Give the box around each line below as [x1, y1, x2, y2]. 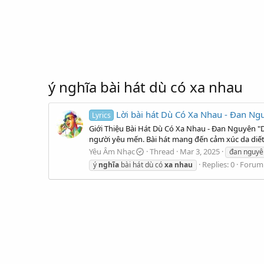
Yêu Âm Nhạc [89, 146, 135, 157]
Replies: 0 [202, 159, 235, 170]
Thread [150, 146, 175, 157]
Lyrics [92, 110, 111, 121]
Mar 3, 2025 [180, 146, 220, 157]
